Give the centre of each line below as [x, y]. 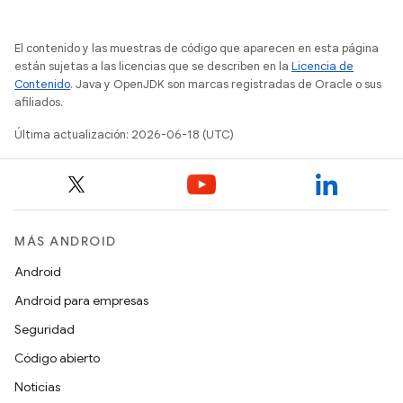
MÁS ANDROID [66, 242]
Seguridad [45, 330]
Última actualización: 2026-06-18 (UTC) [124, 135]
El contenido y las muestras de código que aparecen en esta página [197, 49]
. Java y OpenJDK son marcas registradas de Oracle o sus [226, 85]
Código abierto [57, 358]
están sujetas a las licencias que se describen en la [153, 67]
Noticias [37, 387]
